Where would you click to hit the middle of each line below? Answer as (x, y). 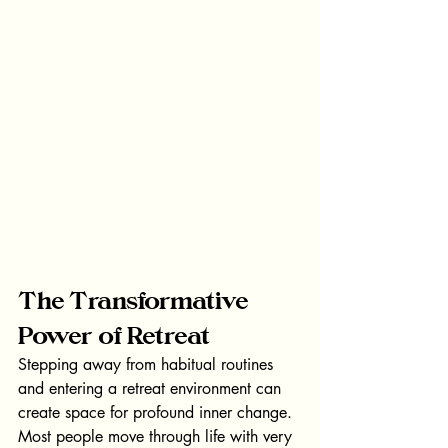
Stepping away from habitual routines (148, 364)
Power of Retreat (114, 334)
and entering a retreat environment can (152, 388)
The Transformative (135, 299)
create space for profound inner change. (155, 412)
